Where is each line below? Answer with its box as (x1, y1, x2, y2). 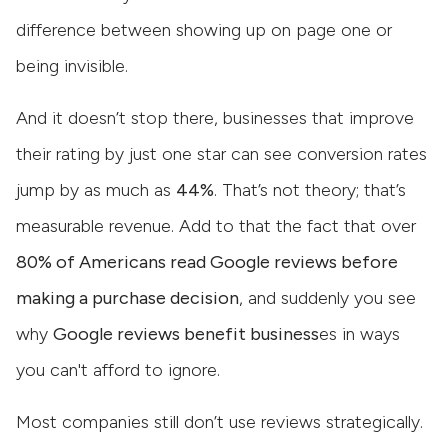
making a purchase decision (16, 286, 239, 309)
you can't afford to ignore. (16, 358, 220, 381)
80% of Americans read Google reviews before (16, 250, 398, 273)
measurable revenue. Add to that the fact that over (16, 214, 416, 237)
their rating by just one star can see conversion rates (16, 142, 427, 165)
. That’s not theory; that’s (214, 178, 406, 201)
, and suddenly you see (239, 286, 416, 309)
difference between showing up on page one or (16, 18, 392, 41)
